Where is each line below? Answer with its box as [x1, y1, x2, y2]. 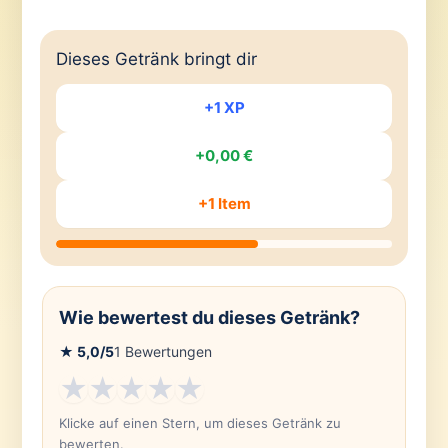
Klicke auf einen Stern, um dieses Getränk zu [58, 415, 341, 431]
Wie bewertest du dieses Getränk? [58, 307, 360, 328]
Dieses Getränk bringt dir [55, 49, 257, 69]
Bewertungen [120, 343, 212, 360]
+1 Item [197, 194, 251, 213]
